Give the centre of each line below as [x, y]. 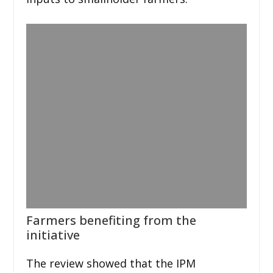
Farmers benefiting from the [111, 220]
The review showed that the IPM [111, 263]
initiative [53, 235]
